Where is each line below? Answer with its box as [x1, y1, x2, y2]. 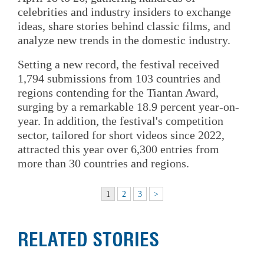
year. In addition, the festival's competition [18, 114, 223, 128]
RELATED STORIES [18, 227, 159, 253]
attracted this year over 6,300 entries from [18, 143, 219, 156]
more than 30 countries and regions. [18, 157, 189, 170]
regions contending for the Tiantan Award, [18, 86, 219, 100]
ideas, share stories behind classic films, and [18, 19, 230, 33]
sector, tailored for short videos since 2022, [18, 128, 225, 142]
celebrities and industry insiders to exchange [18, 5, 231, 19]
